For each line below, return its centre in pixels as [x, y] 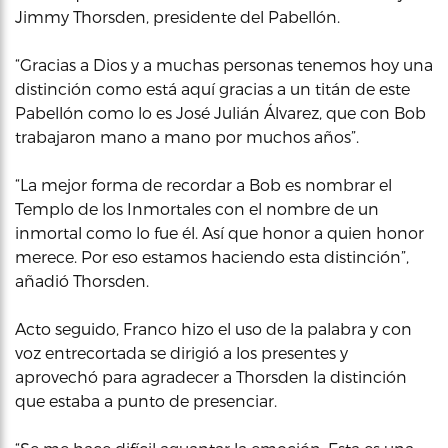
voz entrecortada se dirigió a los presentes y [181, 352]
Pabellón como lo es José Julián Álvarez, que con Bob [220, 112]
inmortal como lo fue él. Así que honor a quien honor [219, 232]
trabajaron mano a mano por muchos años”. [187, 136]
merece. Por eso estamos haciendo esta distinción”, [212, 256]
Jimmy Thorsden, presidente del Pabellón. [177, 16]
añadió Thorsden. [82, 280]
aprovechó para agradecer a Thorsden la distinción [211, 376]
